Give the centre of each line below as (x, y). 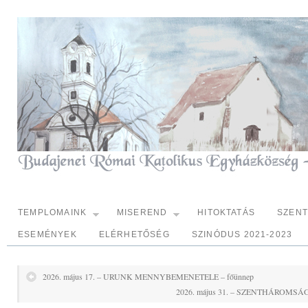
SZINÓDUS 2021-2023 (242, 234)
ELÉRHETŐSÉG (134, 234)
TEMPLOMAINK (53, 212)
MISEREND (142, 212)
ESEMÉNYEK (47, 234)
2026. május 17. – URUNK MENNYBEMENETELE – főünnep (148, 276)
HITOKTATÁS (227, 212)
